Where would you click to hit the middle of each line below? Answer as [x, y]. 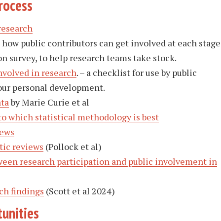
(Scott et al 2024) [79, 191]
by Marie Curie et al [49, 102]
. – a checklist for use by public [137, 72]
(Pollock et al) [73, 146]
